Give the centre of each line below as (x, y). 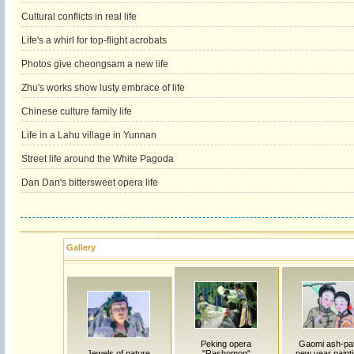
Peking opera (226, 344)
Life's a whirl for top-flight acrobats (94, 40)
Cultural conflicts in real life (79, 17)
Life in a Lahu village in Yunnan (88, 135)
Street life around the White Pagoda (97, 159)
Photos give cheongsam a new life (94, 64)
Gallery (81, 247)
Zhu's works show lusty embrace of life (103, 88)
